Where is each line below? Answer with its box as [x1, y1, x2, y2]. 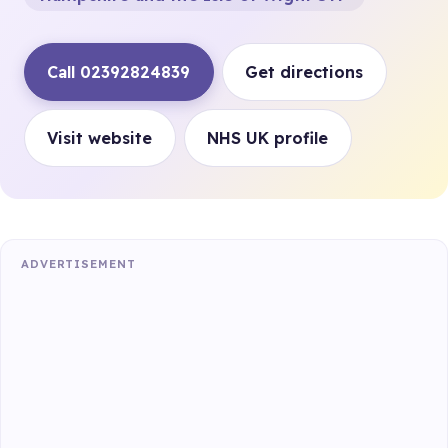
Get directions [245, 61, 364, 82]
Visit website [47, 127, 153, 148]
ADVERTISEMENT [21, 256, 136, 271]
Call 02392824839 [47, 61, 191, 82]
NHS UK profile [207, 127, 329, 148]
